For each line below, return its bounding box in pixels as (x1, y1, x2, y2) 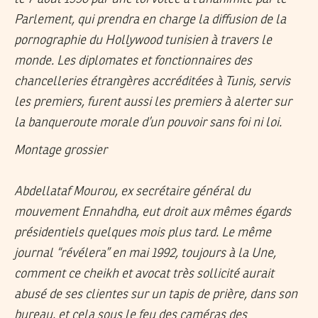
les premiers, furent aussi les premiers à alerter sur (14, 96, 292, 109)
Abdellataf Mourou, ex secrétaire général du (14, 185, 251, 198)
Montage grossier (14, 143, 107, 157)
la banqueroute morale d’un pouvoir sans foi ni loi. (14, 116, 282, 130)
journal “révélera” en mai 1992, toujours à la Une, (14, 246, 276, 260)
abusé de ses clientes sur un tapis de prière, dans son (14, 287, 297, 301)
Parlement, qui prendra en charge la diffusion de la (14, 13, 286, 27)
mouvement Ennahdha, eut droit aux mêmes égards (14, 205, 291, 219)
